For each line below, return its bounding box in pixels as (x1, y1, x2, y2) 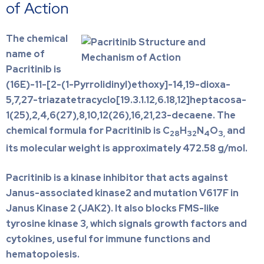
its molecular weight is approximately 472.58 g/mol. (6, 141, 247, 154)
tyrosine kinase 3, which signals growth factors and (6, 217, 247, 230)
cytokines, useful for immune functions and (6, 232, 210, 245)
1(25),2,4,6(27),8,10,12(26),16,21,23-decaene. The (6, 108, 236, 121)
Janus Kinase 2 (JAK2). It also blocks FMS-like (6, 202, 219, 214)
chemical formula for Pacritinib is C (6, 124, 170, 137)
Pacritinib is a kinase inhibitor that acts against (6, 171, 228, 184)
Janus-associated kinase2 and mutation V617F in (6, 186, 239, 199)
